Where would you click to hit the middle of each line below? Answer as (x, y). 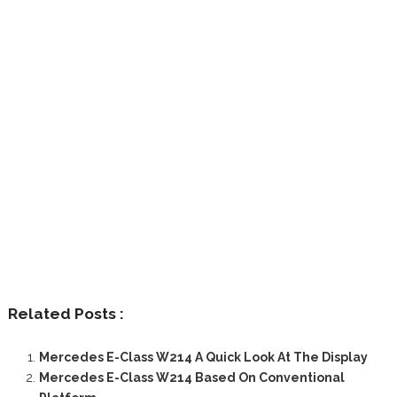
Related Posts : (66, 313)
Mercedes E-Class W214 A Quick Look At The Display (203, 357)
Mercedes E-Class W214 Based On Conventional (191, 377)
